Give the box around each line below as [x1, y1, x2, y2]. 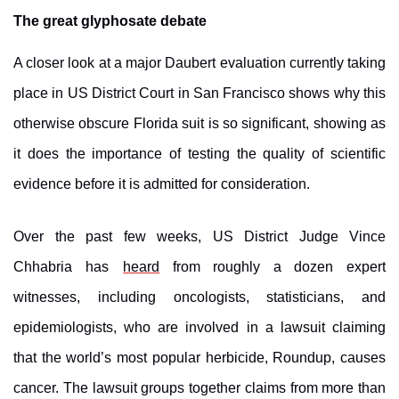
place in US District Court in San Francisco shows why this [13, 85, 386, 102]
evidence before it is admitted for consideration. [13, 176, 310, 192]
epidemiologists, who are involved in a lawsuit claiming [13, 320, 386, 336]
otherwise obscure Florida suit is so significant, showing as [13, 116, 386, 132]
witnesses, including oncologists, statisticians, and [13, 289, 386, 305]
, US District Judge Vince [198, 229, 386, 245]
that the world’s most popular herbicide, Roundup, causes [13, 350, 386, 366]
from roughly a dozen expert [159, 259, 387, 275]
